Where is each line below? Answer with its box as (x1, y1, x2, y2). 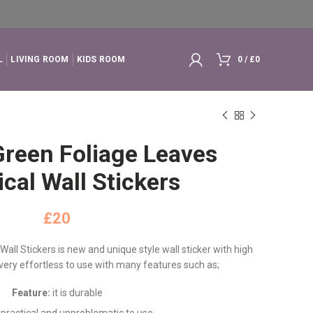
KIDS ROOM (76, 54, 126, 64)
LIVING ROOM (10, 54, 69, 64)
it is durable (50, 287, 103, 298)
